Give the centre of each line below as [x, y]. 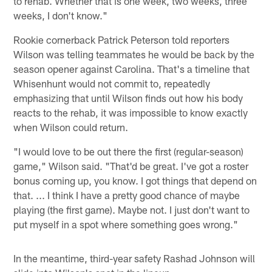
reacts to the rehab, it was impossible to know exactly [131, 112]
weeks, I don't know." [61, 15]
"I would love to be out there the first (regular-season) [129, 151]
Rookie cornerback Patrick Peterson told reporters [122, 39]
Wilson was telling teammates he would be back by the [134, 54]
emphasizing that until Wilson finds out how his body [128, 97]
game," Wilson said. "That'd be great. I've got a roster [131, 165]
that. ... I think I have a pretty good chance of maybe [127, 195]
